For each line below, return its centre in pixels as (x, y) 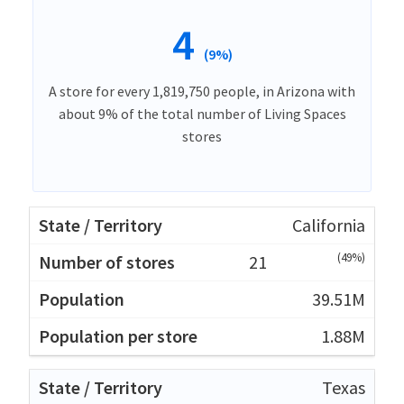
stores (202, 136)
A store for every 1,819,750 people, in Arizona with (202, 91)
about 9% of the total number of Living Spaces (202, 113)
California (329, 225)
